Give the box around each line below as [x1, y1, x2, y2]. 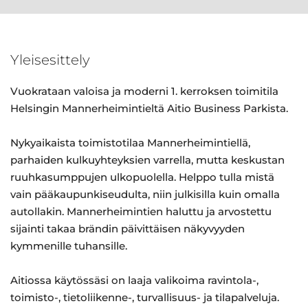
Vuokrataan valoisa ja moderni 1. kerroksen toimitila [10, 85, 278, 98]
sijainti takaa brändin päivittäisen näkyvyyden [10, 222, 245, 235]
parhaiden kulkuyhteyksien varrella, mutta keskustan [10, 153, 285, 166]
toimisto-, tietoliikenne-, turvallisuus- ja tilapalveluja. [10, 291, 279, 304]
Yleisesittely [10, 52, 90, 68]
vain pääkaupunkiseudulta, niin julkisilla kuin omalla [10, 188, 280, 201]
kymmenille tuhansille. [10, 239, 127, 252]
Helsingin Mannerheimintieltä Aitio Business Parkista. [10, 102, 288, 115]
